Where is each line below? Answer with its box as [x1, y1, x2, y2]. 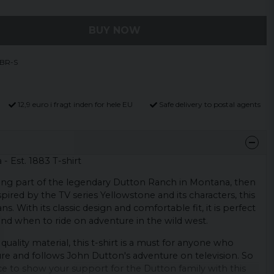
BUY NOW [88, 24, 141, 36]
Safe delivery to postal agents [158, 100, 261, 109]
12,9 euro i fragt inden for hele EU [18, 100, 133, 109]
